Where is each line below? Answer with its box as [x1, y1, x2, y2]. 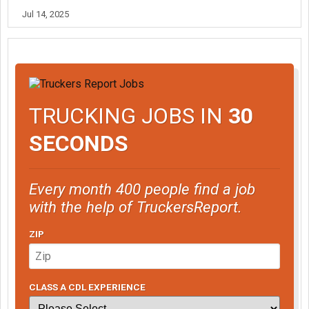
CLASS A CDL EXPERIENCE [29, 281, 146, 292]
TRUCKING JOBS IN [29, 102, 228, 129]
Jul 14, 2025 [22, 9, 69, 19]
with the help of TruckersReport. [29, 197, 242, 216]
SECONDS [29, 130, 128, 157]
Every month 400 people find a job [29, 179, 255, 198]
